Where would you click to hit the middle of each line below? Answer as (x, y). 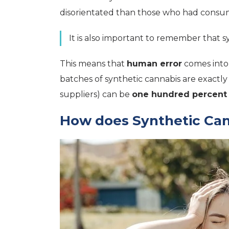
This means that (93, 64)
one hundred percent (179, 94)
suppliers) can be (96, 94)
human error (154, 64)
